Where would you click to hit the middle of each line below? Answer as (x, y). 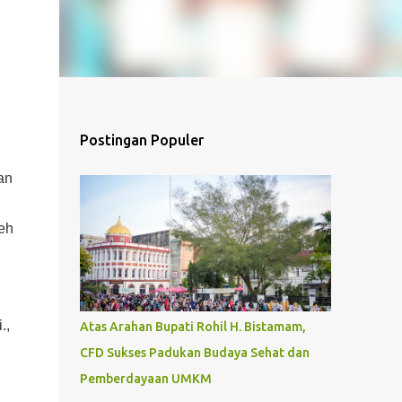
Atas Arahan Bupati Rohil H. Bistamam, (192, 327)
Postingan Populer (141, 140)
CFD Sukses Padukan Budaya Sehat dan (194, 353)
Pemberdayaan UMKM (145, 379)
